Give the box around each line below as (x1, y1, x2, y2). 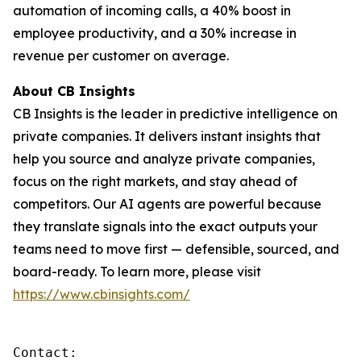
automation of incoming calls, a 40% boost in (13, 2, 291, 19)
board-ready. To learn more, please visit (13, 263, 261, 280)
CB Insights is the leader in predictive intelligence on (13, 106, 338, 122)
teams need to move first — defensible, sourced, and (13, 241, 339, 257)
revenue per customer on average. (13, 48, 229, 64)
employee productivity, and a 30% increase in (13, 25, 297, 41)
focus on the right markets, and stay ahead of (13, 173, 297, 189)
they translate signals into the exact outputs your (13, 218, 317, 234)
